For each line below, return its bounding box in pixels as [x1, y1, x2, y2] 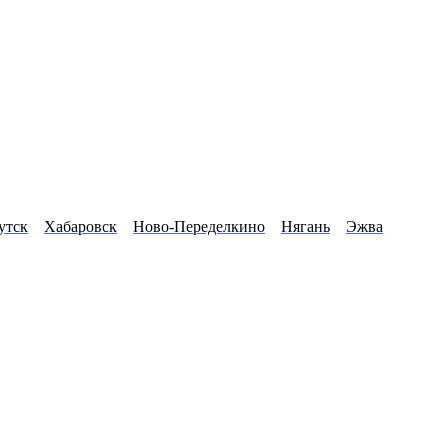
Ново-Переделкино [133, 218, 265, 236]
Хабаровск [44, 218, 117, 236]
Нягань [281, 218, 330, 236]
